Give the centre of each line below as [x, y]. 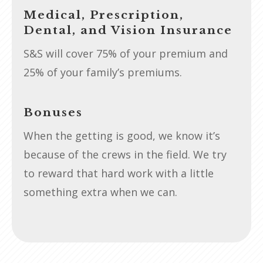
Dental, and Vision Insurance [128, 30]
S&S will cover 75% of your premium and [126, 53]
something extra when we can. [100, 192]
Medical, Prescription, [104, 15]
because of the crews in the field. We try [125, 154]
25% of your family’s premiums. [103, 72]
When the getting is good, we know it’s [122, 135]
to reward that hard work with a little [119, 173]
